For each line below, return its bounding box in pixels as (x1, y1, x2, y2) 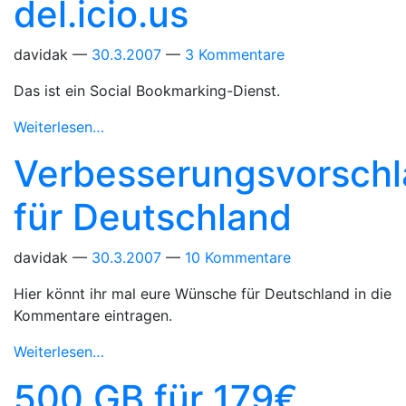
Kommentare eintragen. (14, 306, 172, 324)
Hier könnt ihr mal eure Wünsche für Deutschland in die (14, 285, 391, 303)
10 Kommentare (185, 248, 291, 266)
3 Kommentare (185, 45, 285, 63)
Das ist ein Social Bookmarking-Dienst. (14, 82, 280, 100)
